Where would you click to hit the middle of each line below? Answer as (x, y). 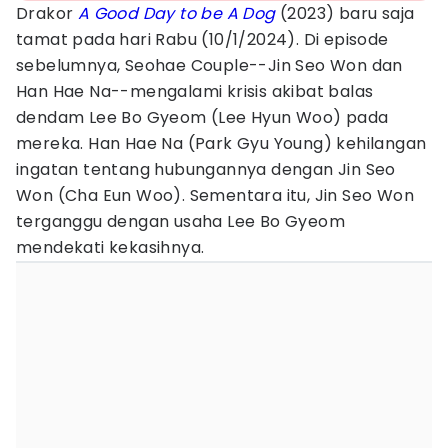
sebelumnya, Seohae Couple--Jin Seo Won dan (209, 65)
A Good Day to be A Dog (176, 13)
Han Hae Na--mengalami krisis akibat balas (195, 91)
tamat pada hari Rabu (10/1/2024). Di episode (202, 39)
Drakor (47, 13)
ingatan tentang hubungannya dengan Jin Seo (206, 169)
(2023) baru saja (345, 13)
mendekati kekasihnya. (110, 247)
